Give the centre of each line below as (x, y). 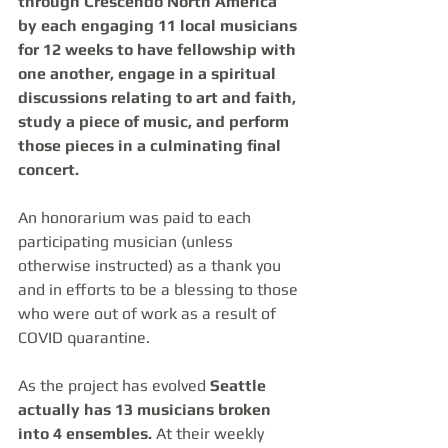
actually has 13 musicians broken (146, 409)
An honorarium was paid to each (136, 217)
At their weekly (210, 433)
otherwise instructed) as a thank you (151, 265)
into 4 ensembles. (85, 433)
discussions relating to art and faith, (159, 97)
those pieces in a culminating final (151, 145)
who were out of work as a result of (149, 313)
